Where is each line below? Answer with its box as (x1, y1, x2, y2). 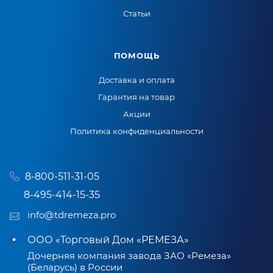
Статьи (122, 9, 151, 18)
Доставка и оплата (98, 75, 175, 85)
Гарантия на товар (98, 92, 175, 102)
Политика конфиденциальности (69, 126, 204, 136)
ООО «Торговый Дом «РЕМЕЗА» (27, 234, 189, 246)
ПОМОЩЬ (113, 51, 160, 60)
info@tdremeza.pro (27, 209, 116, 221)
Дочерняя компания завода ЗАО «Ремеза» (27, 250, 231, 261)
